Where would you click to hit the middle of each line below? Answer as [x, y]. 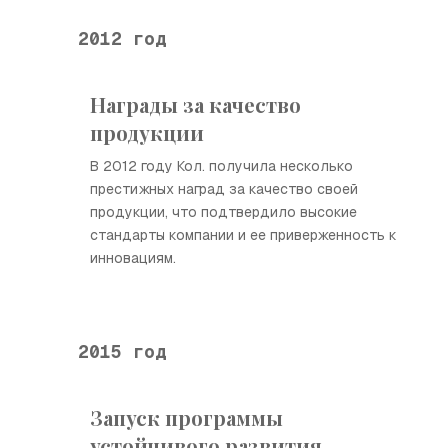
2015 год [122, 351]
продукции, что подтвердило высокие [223, 212]
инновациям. [133, 258]
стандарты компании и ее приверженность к [243, 235]
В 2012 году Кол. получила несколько [221, 166]
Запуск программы [186, 417]
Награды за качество [195, 104]
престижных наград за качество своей [224, 189]
